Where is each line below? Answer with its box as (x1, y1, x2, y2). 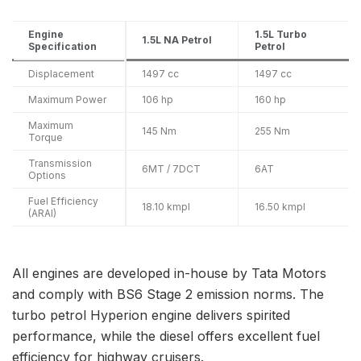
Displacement (28, 67, 94, 80)
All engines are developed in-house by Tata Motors (12, 264, 326, 281)
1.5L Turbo (255, 27, 307, 40)
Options (28, 168, 66, 181)
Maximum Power (28, 93, 106, 106)
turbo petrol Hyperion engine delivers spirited (12, 306, 290, 323)
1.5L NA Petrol (142, 33, 212, 46)
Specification (28, 39, 97, 52)
